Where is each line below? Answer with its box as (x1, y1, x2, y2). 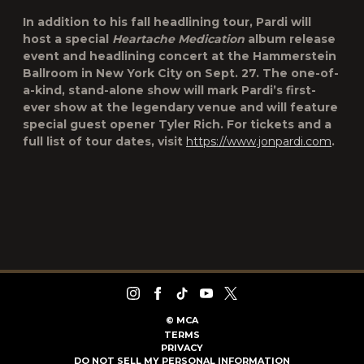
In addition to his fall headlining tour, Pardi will (23, 15, 311, 29)
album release (245, 32, 336, 46)
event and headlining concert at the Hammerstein (23, 49, 336, 63)
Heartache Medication (112, 32, 245, 46)
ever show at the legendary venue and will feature (23, 100, 338, 115)
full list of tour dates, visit (23, 134, 186, 149)
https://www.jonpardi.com (186, 134, 331, 149)
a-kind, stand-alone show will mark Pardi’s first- (23, 83, 316, 97)
